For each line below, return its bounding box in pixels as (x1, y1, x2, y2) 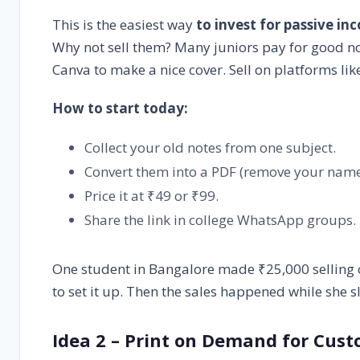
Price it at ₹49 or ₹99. (84, 186, 219, 205)
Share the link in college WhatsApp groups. (84, 210, 356, 229)
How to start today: (52, 98, 188, 117)
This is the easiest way (52, 14, 196, 34)
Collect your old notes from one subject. (84, 137, 336, 157)
